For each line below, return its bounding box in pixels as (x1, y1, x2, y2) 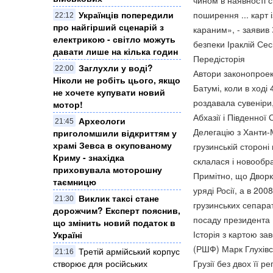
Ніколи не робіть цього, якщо (53, 73, 180, 86)
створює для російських (53, 257, 147, 269)
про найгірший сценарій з (53, 20, 164, 33)
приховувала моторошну (53, 163, 162, 175)
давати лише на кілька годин (53, 44, 178, 57)
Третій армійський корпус (79, 244, 180, 257)
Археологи (79, 114, 126, 127)
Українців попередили (79, 8, 174, 21)
